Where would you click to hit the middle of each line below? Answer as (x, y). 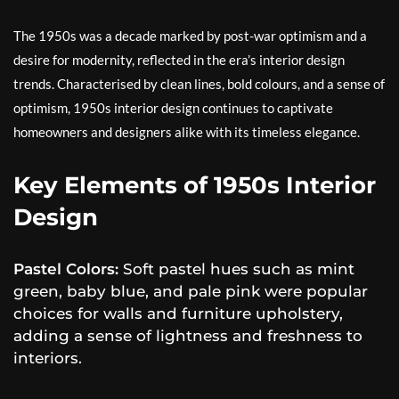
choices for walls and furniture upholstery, (178, 314)
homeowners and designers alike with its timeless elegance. (187, 132)
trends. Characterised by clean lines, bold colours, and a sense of (199, 84)
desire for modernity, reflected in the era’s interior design (179, 60)
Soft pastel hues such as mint (236, 269)
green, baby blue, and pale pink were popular (191, 292)
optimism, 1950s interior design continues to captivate (173, 108)
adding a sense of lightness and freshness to (188, 336)
